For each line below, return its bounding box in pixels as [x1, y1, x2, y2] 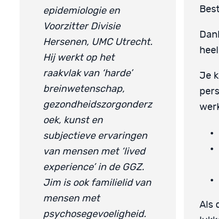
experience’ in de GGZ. [43, 162, 144, 172]
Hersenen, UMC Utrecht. [43, 37, 153, 47]
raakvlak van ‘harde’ [43, 68, 132, 78]
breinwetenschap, [43, 84, 125, 94]
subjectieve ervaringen [43, 131, 147, 141]
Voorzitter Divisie [43, 21, 120, 31]
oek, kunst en [43, 115, 103, 125]
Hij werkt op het [43, 52, 114, 63]
